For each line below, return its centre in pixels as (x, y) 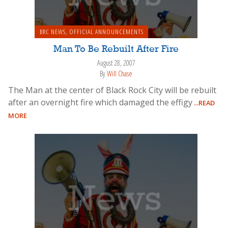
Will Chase (120, 73)
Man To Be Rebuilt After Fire (116, 50)
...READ (204, 103)
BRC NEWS (52, 32)
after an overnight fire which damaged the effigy (100, 102)
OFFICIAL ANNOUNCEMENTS (106, 32)
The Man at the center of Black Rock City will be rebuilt (112, 90)
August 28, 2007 (116, 63)
